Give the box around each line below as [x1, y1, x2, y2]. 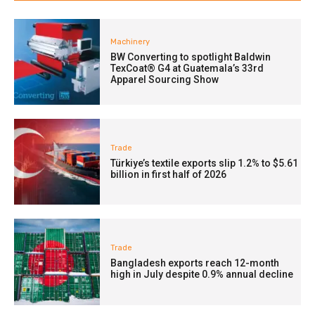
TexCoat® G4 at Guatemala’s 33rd [110, 63, 264, 75]
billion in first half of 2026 [110, 168, 227, 180]
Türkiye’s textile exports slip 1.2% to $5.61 [110, 157, 299, 169]
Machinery [110, 37, 150, 47]
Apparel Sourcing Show [110, 74, 219, 86]
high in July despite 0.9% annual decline [110, 269, 294, 281]
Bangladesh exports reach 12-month [110, 257, 280, 269]
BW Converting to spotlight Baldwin [110, 51, 271, 63]
